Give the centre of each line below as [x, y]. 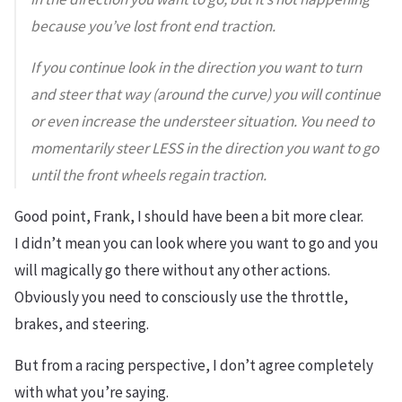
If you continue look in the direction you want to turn [196, 67]
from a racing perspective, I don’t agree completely [207, 365]
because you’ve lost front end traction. [153, 26]
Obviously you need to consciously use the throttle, [181, 297]
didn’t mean [62, 243]
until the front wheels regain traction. [149, 175]
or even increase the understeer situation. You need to [202, 121]
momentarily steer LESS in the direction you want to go [205, 148]
